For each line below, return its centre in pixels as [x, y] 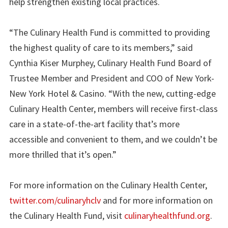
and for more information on [157, 200]
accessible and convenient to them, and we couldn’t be [113, 139]
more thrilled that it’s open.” [63, 154]
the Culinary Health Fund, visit [67, 215]
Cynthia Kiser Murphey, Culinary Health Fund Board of [110, 63]
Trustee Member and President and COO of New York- [112, 78]
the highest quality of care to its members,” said [101, 47]
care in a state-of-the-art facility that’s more [94, 124]
